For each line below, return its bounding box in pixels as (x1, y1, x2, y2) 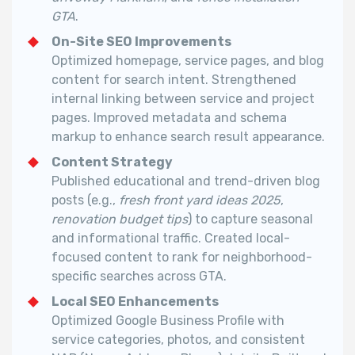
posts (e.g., (52, 192, 119, 208)
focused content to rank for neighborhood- (52, 249, 312, 265)
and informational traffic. (52, 230, 204, 246)
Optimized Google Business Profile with (52, 312, 284, 328)
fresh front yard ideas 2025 (119, 192, 281, 208)
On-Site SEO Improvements (52, 33, 231, 49)
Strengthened (212, 71, 296, 87)
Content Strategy (52, 154, 173, 170)
